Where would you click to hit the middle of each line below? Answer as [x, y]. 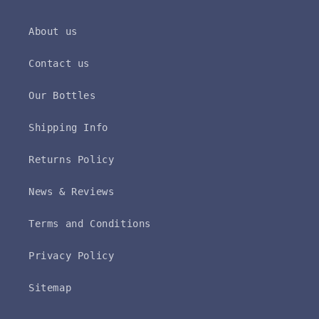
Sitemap [50, 288]
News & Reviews [72, 192]
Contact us [59, 64]
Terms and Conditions [90, 224]
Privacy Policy [72, 256]
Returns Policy [72, 160]
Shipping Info [68, 128]
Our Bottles [62, 96]
